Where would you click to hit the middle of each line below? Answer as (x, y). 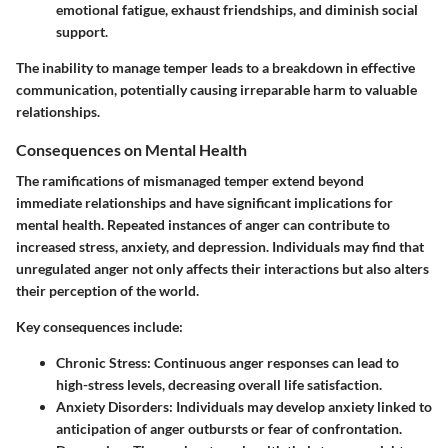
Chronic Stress (101, 362)
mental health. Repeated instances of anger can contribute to (203, 224)
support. (82, 31)
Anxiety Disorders (112, 406)
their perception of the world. (107, 290)
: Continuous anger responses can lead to (273, 362)
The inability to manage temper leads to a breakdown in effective (215, 67)
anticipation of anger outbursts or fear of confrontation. (229, 428)
